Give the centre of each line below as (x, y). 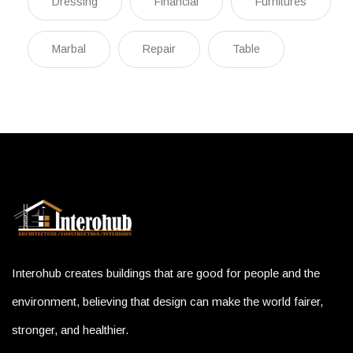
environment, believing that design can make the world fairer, (167, 301)
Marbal (69, 48)
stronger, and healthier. (70, 329)
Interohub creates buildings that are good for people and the (166, 273)
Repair (159, 48)
